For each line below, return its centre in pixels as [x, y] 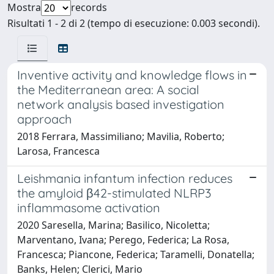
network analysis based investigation [121, 104]
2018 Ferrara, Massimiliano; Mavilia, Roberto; [121, 136]
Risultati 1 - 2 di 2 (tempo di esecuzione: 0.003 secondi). [134, 23]
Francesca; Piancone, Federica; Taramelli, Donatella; [136, 254]
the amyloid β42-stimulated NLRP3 [114, 193]
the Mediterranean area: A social [108, 89]
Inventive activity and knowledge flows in [132, 75]
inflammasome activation [89, 207]
